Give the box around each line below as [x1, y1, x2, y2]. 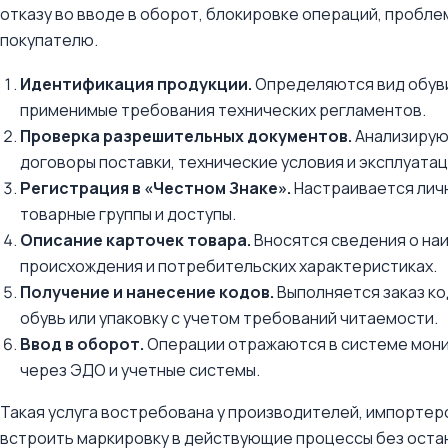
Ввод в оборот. [20, 333, 144, 355]
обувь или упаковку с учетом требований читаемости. [20, 307, 438, 329]
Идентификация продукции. [20, 73, 252, 95]
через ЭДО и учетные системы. [20, 359, 260, 381]
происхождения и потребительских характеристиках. [20, 255, 437, 277]
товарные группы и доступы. [20, 203, 236, 225]
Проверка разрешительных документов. [20, 125, 352, 147]
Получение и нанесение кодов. [20, 281, 274, 303]
